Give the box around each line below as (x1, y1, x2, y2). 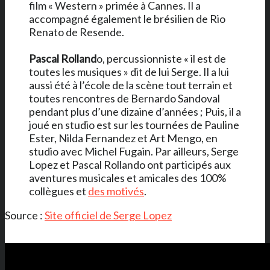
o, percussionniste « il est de (96, 51, 226, 65)
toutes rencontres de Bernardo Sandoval (29, 91, 220, 105)
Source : (5, 208, 45, 222)
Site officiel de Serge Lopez (45, 208, 172, 222)
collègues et (29, 184, 88, 198)
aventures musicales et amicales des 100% (29, 171, 227, 184)
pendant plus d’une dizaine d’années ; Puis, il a (29, 104, 241, 118)
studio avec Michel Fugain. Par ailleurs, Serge (29, 144, 239, 158)
